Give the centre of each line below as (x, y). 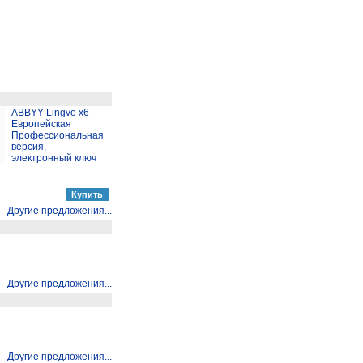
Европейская (41, 124)
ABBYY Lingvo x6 (50, 113)
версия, (29, 147)
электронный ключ (54, 158)
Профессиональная (58, 135)
